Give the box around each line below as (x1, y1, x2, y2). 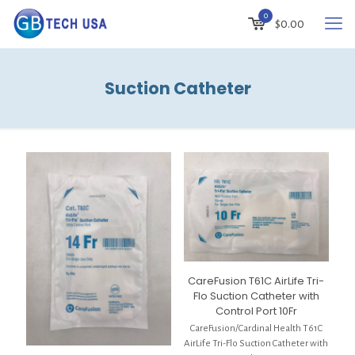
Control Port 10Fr (215, 303, 297, 319)
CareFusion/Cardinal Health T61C (189, 323, 323, 334)
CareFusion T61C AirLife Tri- (188, 273, 325, 288)
